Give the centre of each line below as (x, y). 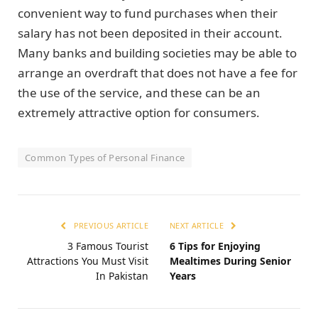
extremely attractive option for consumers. (139, 113)
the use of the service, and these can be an (139, 93)
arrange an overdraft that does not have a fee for (158, 73)
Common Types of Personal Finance (105, 158)
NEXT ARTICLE (198, 226)
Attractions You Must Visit (88, 261)
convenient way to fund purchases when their (148, 13)
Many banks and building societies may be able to (157, 53)
